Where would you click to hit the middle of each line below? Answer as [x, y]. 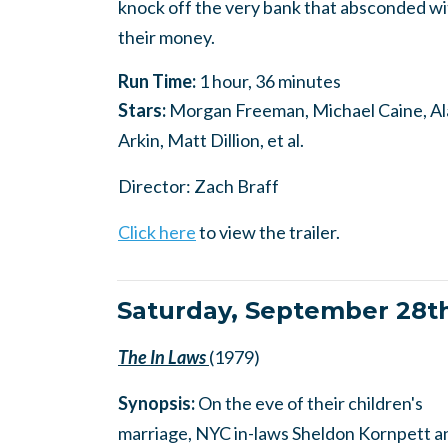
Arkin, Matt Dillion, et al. [211, 140]
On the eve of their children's [310, 403]
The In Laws [163, 357]
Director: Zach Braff [198, 186]
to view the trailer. [268, 232]
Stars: [143, 110]
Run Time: [158, 81]
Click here [157, 232]
